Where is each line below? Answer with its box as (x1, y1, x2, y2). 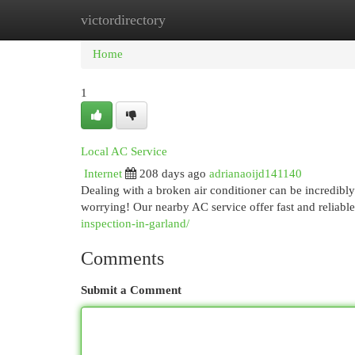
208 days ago (139, 167, 206, 180)
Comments (81, 248, 164, 269)
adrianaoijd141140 (209, 167, 302, 180)
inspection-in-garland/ (81, 217, 189, 230)
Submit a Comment (81, 284, 181, 296)
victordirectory (81, 12, 166, 28)
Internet (84, 167, 122, 180)
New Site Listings (158, 13, 245, 26)
